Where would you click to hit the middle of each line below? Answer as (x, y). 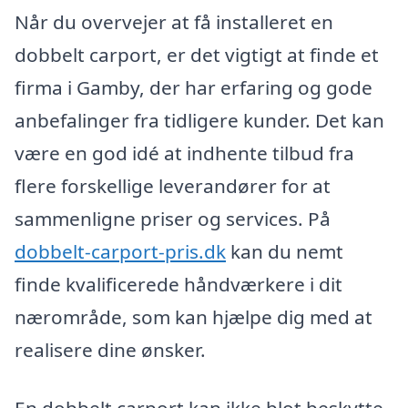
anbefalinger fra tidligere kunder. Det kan (199, 121)
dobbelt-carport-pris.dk (120, 252)
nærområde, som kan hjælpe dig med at (194, 317)
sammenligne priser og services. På (173, 219)
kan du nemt (285, 252)
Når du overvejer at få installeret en (174, 22)
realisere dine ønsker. (110, 350)
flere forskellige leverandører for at (173, 186)
